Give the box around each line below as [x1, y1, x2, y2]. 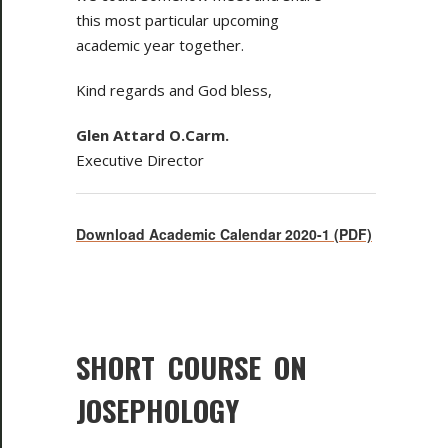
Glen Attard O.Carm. [76, 124, 229, 145]
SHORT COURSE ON [76, 344, 307, 388]
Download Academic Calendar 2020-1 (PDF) [76, 223, 372, 244]
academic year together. [76, 34, 244, 55]
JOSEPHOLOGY [76, 387, 239, 431]
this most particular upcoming [76, 9, 279, 30]
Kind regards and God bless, [76, 79, 272, 100]
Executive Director [76, 149, 204, 170]
